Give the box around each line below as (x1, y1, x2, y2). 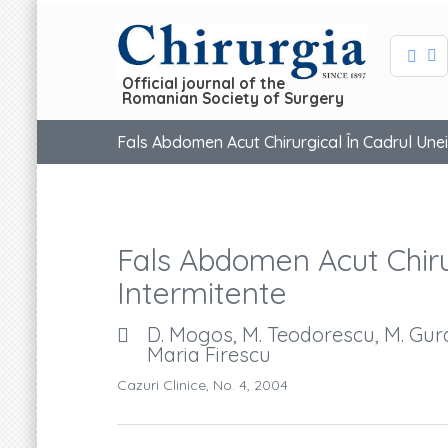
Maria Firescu (147, 341, 271, 367)
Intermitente (117, 273, 287, 312)
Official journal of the (122, 73, 285, 93)
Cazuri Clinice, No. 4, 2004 (117, 375, 288, 394)
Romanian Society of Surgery (122, 88, 344, 108)
